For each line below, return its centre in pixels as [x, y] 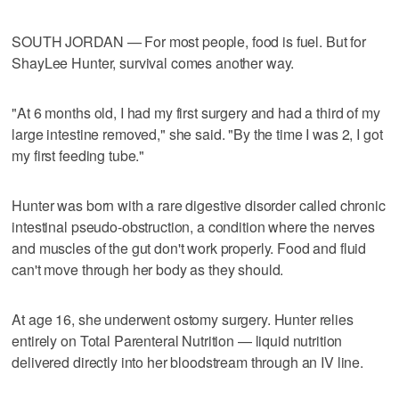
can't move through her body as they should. [148, 269]
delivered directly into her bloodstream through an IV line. [188, 362]
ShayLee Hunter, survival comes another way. [153, 62]
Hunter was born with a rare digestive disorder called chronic [199, 205]
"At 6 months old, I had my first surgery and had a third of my [196, 112]
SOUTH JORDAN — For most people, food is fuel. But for [189, 41]
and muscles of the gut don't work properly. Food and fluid [189, 248]
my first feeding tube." [78, 155]
